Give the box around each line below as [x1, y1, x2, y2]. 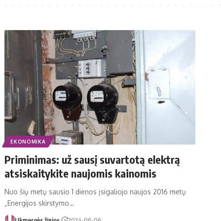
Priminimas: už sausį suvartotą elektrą [4, 152, 181, 166]
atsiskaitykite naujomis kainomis [4, 166, 157, 180]
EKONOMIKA [10, 138, 46, 145]
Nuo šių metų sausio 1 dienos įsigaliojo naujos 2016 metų [4, 187, 186, 196]
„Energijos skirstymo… [4, 198, 74, 207]
